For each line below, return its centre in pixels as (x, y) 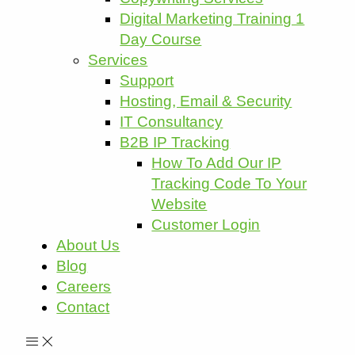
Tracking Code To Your (229, 184)
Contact (83, 307)
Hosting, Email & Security (206, 101)
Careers (84, 287)
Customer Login (206, 225)
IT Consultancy (172, 122)
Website (179, 204)
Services (118, 60)
